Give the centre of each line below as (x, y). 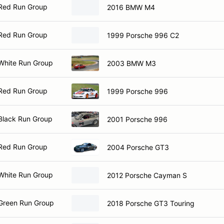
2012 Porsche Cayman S (147, 175)
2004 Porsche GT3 (138, 147)
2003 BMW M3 (131, 63)
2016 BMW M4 (131, 7)
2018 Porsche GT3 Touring (151, 203)
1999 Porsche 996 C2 (143, 35)
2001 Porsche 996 (137, 119)
